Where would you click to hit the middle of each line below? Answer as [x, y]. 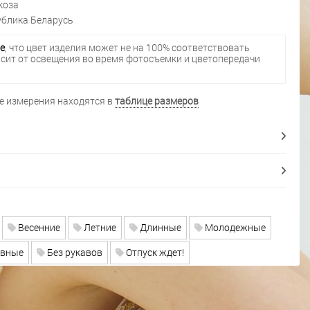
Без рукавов [73, 252]
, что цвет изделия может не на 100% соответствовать [127, 48]
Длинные [159, 227]
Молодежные [234, 227]
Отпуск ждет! [154, 252]
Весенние [38, 227]
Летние [99, 227]
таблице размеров [156, 100]
